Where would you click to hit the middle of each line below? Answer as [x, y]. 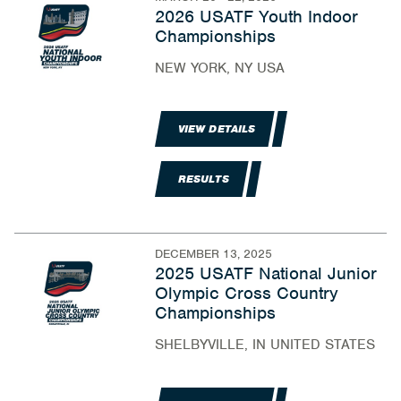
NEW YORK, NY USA [219, 68]
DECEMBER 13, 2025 [213, 254]
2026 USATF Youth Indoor [256, 17]
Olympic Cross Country [246, 293]
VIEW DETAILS [217, 129]
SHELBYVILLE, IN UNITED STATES [264, 345]
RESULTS [203, 179]
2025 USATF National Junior [265, 273]
